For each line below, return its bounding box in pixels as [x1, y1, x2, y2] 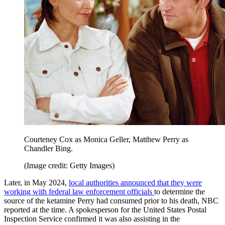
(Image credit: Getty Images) [24, 161, 115, 170]
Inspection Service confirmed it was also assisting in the [4, 214, 180, 223]
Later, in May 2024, [4, 178, 69, 187]
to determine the [154, 187, 205, 196]
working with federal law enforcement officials [4, 187, 154, 196]
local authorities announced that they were [69, 178, 202, 187]
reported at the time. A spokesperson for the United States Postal [4, 205, 206, 214]
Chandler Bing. [24, 144, 73, 153]
